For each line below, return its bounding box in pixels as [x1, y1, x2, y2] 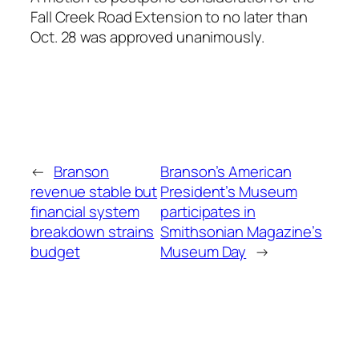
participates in [160, 200, 256, 222]
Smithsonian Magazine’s [160, 220, 323, 242]
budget [30, 240, 80, 262]
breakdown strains [30, 220, 155, 242]
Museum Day [160, 240, 247, 262]
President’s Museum [160, 180, 297, 202]
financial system [30, 200, 139, 222]
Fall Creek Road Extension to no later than [30, 6, 308, 27]
